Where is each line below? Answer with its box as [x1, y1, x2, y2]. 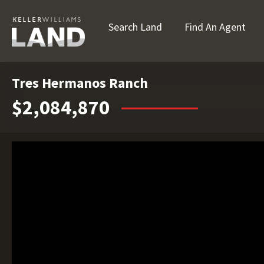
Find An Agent [184, 20, 246, 34]
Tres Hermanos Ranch [12, 74, 148, 92]
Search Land [108, 20, 162, 34]
